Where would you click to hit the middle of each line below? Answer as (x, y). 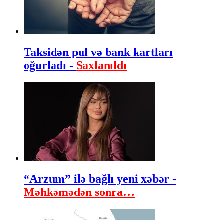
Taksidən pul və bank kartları (98, 52)
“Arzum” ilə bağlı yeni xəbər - (100, 179)
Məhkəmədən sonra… (79, 192)
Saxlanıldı (101, 65)
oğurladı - (50, 65)
